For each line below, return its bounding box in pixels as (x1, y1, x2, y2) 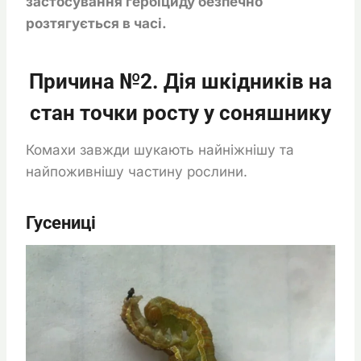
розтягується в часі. (26, 15, 167, 31)
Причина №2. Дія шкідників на (29, 68, 332, 93)
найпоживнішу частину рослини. (26, 163, 247, 180)
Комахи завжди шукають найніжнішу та (26, 141, 294, 158)
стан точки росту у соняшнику (30, 100, 331, 125)
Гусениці (26, 212, 96, 233)
